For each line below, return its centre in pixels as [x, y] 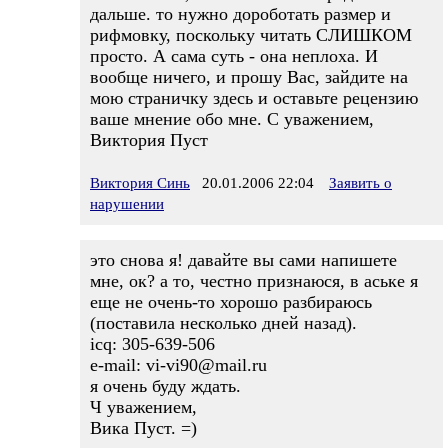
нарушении [127, 204]
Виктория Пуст [149, 140]
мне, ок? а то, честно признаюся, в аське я [254, 281]
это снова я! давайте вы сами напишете [243, 260]
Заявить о [360, 183]
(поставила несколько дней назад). [223, 323]
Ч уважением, [143, 407]
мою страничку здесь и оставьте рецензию [254, 98]
